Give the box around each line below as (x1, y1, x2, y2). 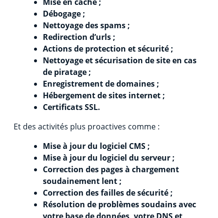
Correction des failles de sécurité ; (43, 187, 173, 198)
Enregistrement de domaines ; (43, 78, 159, 89)
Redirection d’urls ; (43, 31, 115, 42)
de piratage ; (43, 66, 91, 77)
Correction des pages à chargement (43, 163, 179, 175)
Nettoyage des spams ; (43, 19, 130, 31)
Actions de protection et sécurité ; (43, 43, 173, 54)
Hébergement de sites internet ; (43, 90, 165, 101)
